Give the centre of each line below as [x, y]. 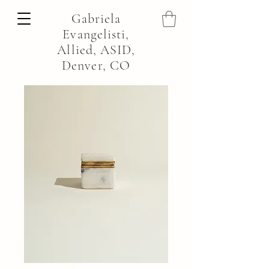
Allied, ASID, [96, 50]
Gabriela [96, 19]
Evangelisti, [96, 34]
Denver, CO [96, 65]
